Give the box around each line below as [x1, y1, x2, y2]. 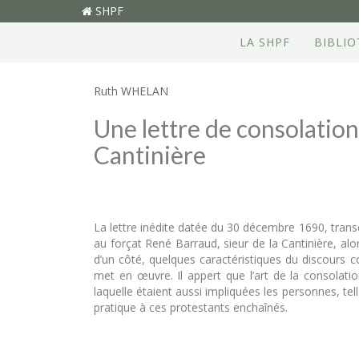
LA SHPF [239, 34, 290, 50]
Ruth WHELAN [94, 83, 168, 99]
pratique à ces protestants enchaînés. [94, 300, 288, 315]
